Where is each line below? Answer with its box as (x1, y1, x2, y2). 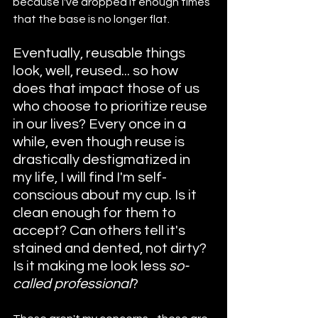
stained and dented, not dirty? (13, 241, 209, 256)
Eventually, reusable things (13, 45, 188, 60)
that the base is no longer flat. (13, 13, 170, 25)
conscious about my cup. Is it (13, 187, 199, 202)
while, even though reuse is (13, 134, 187, 149)
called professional (13, 276, 131, 291)
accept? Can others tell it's (13, 223, 188, 238)
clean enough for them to (13, 205, 179, 220)
